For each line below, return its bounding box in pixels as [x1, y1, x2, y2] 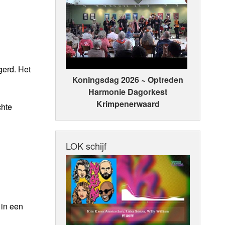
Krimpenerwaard [96, 98, 160, 110]
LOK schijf [66, 139, 107, 153]
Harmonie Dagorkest [88, 86, 168, 98]
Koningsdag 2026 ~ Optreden [72, 74, 184, 86]
